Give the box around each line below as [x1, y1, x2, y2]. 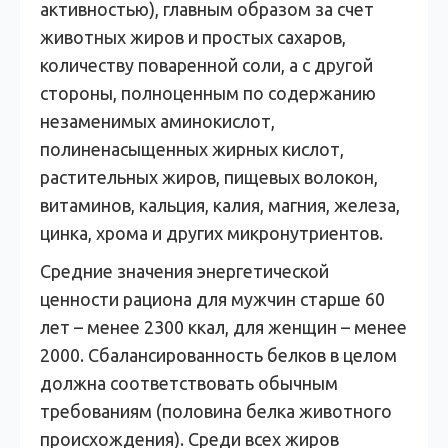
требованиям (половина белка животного [40, 401, 392, 421]
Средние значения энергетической [40, 261, 329, 281]
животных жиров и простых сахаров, [40, 27, 346, 47]
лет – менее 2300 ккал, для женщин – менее [40, 317, 407, 337]
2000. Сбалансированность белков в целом [40, 345, 397, 365]
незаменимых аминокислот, [40, 111, 275, 131]
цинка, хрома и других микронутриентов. [40, 223, 383, 243]
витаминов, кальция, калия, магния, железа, [40, 195, 400, 215]
